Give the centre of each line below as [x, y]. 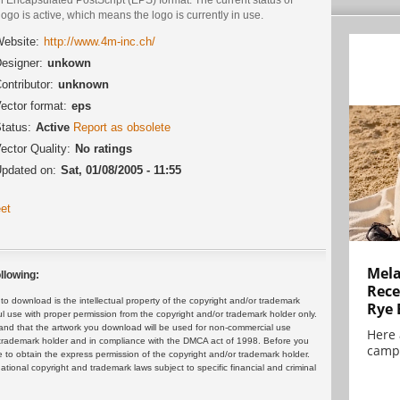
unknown [83, 84]
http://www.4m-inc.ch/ [100, 41]
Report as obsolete [122, 127]
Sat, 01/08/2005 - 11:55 [121, 170]
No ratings [104, 148]
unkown [69, 62]
